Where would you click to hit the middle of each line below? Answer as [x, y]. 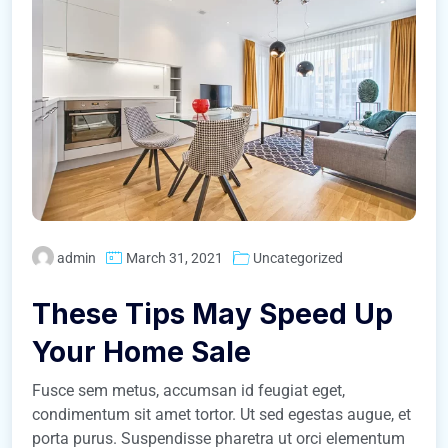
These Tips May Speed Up [212, 313]
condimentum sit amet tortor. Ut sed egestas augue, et [221, 414]
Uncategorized [298, 257]
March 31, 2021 [174, 257]
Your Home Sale [141, 351]
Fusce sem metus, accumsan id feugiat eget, [188, 390]
